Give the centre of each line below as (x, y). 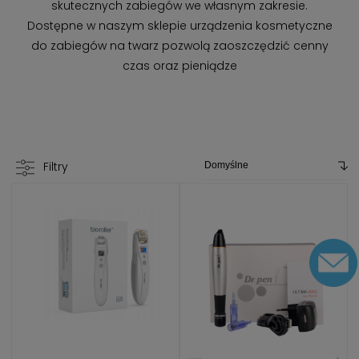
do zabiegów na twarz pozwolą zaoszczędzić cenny (179, 46)
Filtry (56, 167)
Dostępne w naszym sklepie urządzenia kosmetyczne (179, 26)
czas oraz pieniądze (179, 66)
